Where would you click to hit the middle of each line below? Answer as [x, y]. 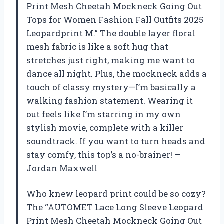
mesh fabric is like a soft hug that [97, 46]
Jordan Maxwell [62, 168]
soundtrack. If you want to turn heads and [116, 141]
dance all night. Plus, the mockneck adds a [117, 73]
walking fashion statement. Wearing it [110, 100]
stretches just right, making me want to [111, 60]
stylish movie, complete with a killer [105, 127]
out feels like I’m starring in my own [104, 114]
